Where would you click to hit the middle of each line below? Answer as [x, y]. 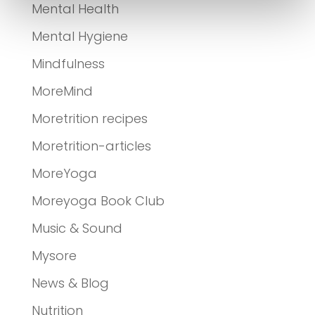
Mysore [54, 255]
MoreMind [62, 91]
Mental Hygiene [79, 36]
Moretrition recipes [89, 118]
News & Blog [70, 283]
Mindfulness [68, 63]
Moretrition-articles [91, 146]
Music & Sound [77, 228]
